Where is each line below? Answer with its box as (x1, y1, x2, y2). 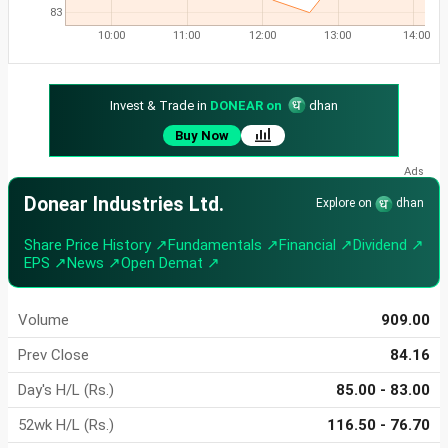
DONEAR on (210, 98, 282, 114)
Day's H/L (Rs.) (18, 381, 114, 400)
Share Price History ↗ (24, 236, 168, 255)
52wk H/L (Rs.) (18, 416, 114, 435)
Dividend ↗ (353, 236, 424, 255)
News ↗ (67, 254, 121, 273)
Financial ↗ (279, 236, 353, 255)
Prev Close (18, 346, 89, 365)
